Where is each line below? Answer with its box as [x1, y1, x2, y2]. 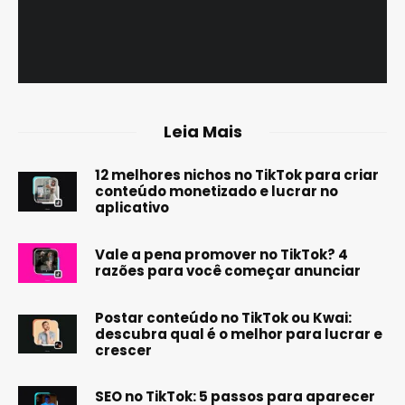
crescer [95, 340, 152, 360]
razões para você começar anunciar [95, 260, 361, 280]
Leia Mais [163, 120, 242, 144]
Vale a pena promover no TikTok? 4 [95, 244, 348, 264]
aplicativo [95, 198, 169, 218]
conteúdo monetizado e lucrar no [95, 182, 338, 202]
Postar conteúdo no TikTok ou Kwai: [95, 307, 352, 327]
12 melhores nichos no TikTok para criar [95, 165, 379, 185]
